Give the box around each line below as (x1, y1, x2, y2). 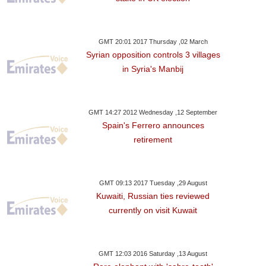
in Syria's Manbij (122, 64, 184, 74)
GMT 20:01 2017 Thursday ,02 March (98, 38, 208, 45)
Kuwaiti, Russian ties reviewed (96, 191, 210, 201)
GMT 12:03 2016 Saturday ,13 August (99, 250, 208, 257)
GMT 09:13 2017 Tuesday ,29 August (99, 179, 207, 186)
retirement (134, 135, 173, 144)
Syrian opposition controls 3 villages (85, 50, 220, 59)
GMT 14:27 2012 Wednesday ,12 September (88, 109, 218, 116)
